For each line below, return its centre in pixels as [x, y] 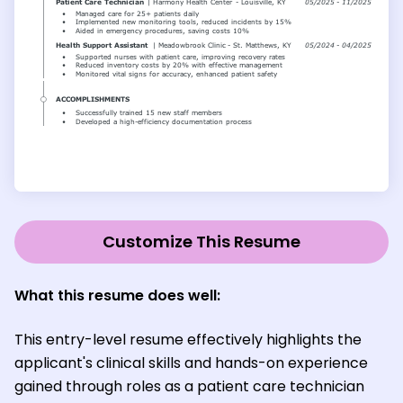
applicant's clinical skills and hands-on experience [191, 363]
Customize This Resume [201, 242]
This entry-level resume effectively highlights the [188, 340]
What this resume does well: [117, 296]
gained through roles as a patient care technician [189, 387]
